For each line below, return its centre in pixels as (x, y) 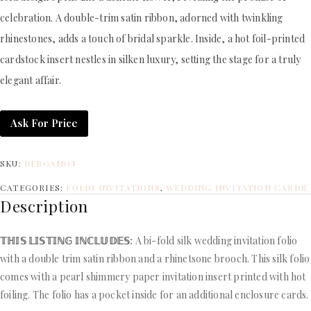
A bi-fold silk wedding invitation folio (216, 240)
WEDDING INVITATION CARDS (237, 187)
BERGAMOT (51, 163)
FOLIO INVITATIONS (113, 187)
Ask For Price (44, 123)
